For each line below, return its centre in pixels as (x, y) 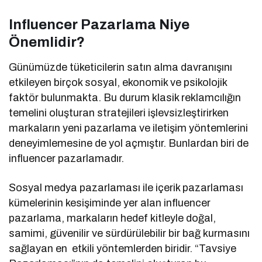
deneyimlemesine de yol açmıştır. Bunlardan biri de (129, 144)
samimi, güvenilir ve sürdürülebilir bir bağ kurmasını (130, 234)
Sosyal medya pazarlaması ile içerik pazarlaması (126, 188)
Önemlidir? (47, 42)
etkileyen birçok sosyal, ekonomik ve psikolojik (118, 83)
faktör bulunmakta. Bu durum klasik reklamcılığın (125, 98)
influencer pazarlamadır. (67, 159)
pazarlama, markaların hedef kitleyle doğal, (113, 218)
